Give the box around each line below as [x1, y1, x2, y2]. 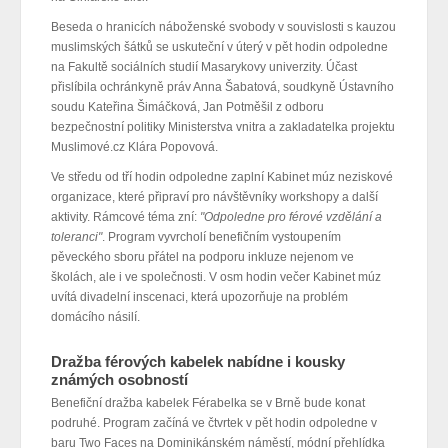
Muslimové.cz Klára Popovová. [51, 140, 218, 155]
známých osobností [51, 371, 188, 389]
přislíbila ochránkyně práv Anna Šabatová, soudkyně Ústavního [51, 80, 394, 95]
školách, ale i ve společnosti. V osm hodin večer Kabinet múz [51, 270, 381, 285]
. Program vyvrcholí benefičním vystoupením [102, 230, 341, 245]
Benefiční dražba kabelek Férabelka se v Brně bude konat [51, 396, 365, 411]
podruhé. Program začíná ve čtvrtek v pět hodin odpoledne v [51, 416, 377, 431]
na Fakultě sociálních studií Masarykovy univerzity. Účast [51, 60, 357, 75]
